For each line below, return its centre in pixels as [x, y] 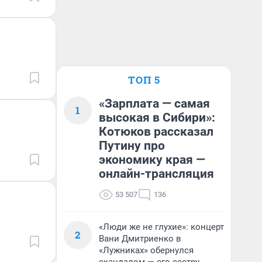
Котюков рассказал [156, 132]
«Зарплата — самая [154, 104]
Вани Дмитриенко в [140, 239]
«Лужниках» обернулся [146, 250]
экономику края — [152, 160]
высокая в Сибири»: [157, 118]
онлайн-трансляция [156, 174]
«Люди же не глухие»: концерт [161, 227]
